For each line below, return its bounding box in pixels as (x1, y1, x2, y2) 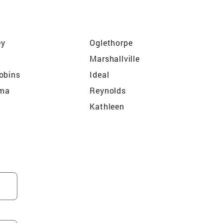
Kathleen (90, 101, 124, 111)
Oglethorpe (90, 37, 133, 48)
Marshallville (90, 53, 140, 64)
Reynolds (90, 85, 126, 96)
